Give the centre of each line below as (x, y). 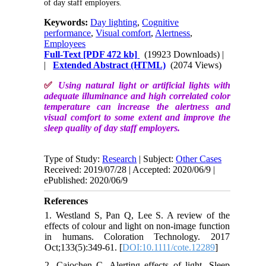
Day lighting (114, 22)
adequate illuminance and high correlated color (137, 96)
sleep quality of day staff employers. (112, 128)
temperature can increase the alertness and (137, 106)
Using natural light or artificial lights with (144, 85)
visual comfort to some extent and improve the (137, 117)
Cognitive (161, 22)
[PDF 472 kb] (109, 54)
